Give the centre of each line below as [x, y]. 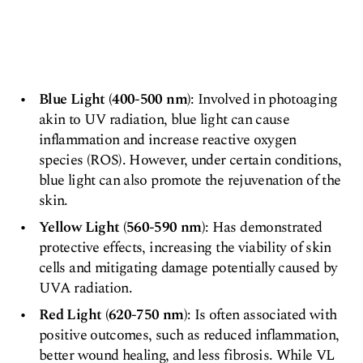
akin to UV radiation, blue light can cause [164, 120]
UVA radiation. [86, 288]
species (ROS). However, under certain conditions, [190, 160]
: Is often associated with [262, 315]
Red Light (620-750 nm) [113, 315]
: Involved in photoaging [264, 99]
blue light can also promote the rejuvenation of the [190, 180]
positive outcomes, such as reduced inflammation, [189, 335]
